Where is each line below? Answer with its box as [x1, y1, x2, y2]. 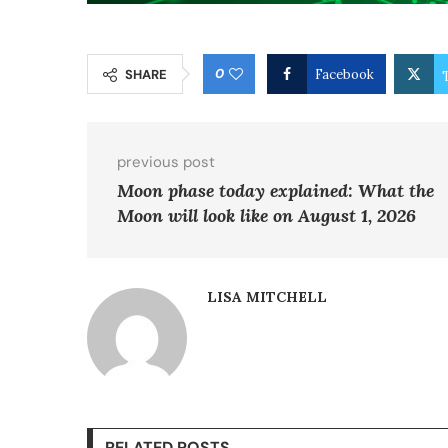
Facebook [315, 66, 374, 84]
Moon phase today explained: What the [117, 179, 434, 203]
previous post [117, 152, 215, 173]
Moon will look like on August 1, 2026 [117, 204, 416, 228]
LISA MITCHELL [207, 288, 327, 307]
